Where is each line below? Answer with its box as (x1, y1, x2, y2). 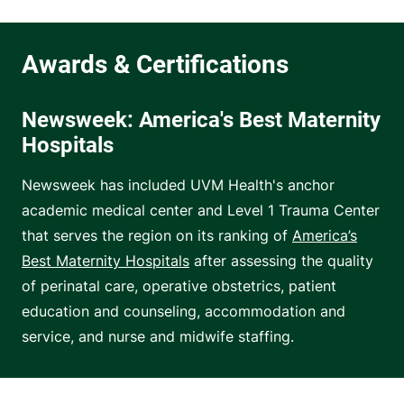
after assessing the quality (189, 252, 373, 271)
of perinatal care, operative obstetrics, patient (22, 277, 336, 296)
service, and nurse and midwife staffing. (22, 327, 294, 346)
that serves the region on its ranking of (22, 226, 292, 245)
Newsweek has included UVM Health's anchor (22, 176, 335, 195)
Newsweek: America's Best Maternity (22, 107, 381, 133)
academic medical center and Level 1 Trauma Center (22, 201, 380, 220)
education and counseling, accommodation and (22, 302, 345, 321)
